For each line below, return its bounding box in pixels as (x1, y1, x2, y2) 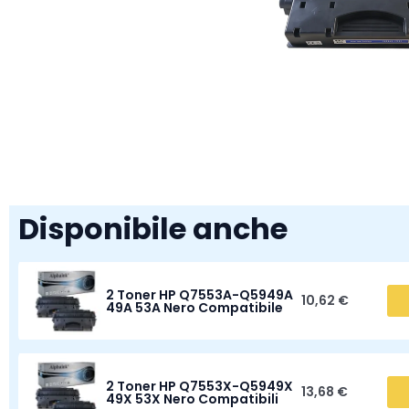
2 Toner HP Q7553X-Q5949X (105, 376, 293, 395)
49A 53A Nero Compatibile (105, 298, 283, 317)
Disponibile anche (18, 208, 288, 249)
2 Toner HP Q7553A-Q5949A (105, 285, 293, 304)
